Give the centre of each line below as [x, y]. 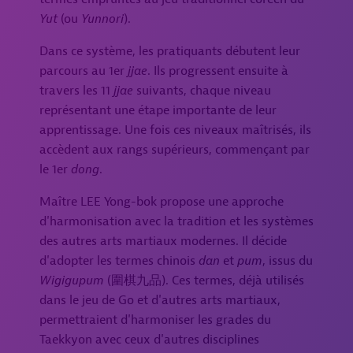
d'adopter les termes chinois [119, 261]
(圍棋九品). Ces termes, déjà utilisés [204, 281]
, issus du [288, 261]
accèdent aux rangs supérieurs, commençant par [175, 150]
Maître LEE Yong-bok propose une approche [162, 202]
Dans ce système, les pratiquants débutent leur [170, 51]
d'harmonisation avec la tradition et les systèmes [176, 221]
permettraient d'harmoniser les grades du [155, 320]
